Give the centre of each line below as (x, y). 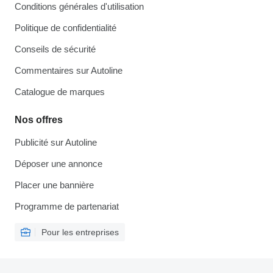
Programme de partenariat (67, 206)
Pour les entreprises (80, 232)
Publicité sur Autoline (56, 142)
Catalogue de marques (60, 92)
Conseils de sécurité (55, 49)
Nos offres (39, 120)
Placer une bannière (54, 185)
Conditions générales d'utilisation (79, 6)
